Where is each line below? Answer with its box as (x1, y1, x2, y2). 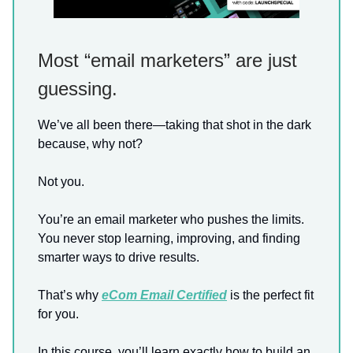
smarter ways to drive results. (38, 251, 199, 265)
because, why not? (38, 137, 143, 151)
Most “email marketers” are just (38, 50, 297, 72)
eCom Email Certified (102, 288, 227, 303)
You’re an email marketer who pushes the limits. (38, 213, 304, 227)
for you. (38, 307, 79, 321)
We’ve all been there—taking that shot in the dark (38, 118, 311, 132)
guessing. (38, 78, 117, 100)
